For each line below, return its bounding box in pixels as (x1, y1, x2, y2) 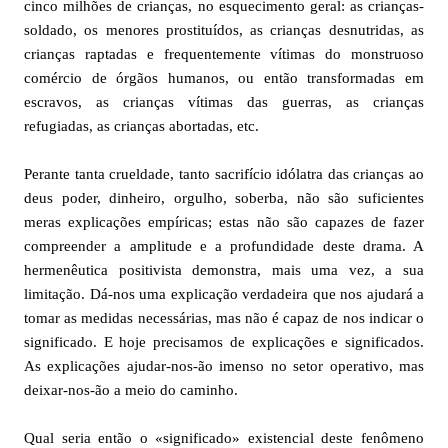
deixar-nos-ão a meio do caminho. (24, 382, 238, 398)
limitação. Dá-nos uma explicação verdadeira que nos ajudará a (24, 286, 424, 302)
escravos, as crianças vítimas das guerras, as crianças (24, 94, 424, 110)
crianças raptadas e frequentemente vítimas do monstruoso (24, 46, 424, 62)
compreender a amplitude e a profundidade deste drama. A (24, 238, 424, 254)
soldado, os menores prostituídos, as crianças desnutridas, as (24, 22, 424, 38)
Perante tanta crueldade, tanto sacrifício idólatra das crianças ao (24, 166, 424, 182)
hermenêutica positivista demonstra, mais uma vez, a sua (24, 262, 424, 278)
